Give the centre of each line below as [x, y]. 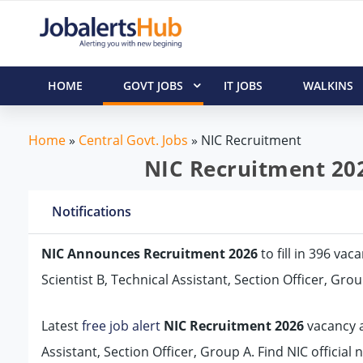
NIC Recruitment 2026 [233, 326]
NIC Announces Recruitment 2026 [149, 253]
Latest [61, 326]
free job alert [121, 326]
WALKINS [328, 85]
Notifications [91, 211]
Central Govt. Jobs [133, 140]
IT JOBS [243, 85]
